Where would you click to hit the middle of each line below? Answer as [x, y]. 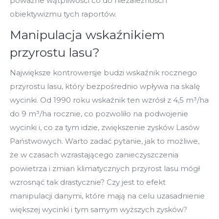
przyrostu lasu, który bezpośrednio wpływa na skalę [105, 86]
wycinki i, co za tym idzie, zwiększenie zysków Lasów [105, 127]
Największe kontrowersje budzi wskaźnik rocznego [103, 72]
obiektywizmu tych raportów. [63, 14]
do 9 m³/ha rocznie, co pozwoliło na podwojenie [99, 113]
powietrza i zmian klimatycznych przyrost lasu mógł [105, 168]
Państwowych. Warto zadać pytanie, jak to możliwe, [105, 141]
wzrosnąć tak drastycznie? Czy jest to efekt [88, 182]
